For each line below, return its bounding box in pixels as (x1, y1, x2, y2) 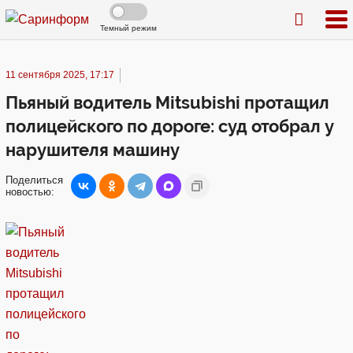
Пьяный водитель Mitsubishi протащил (6, 92, 329, 113)
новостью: (6, 186, 54, 198)
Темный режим (100, 24, 157, 32)
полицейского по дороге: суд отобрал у (6, 116, 334, 136)
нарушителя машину (6, 139, 180, 160)
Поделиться (6, 174, 63, 186)
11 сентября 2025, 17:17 (6, 69, 114, 80)
